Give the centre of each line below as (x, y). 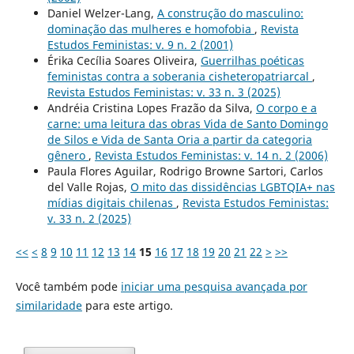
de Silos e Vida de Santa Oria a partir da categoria (179, 140)
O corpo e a (286, 108)
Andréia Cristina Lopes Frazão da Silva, (151, 108)
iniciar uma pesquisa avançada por (214, 287)
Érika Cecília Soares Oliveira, (124, 61)
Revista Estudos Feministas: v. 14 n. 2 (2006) (211, 156)
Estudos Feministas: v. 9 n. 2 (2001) (140, 45)
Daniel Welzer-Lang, (102, 13)
